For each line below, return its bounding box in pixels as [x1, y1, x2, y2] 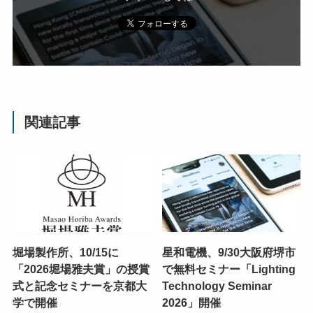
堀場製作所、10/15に [12, 245, 119, 259]
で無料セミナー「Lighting [162, 262, 296, 275]
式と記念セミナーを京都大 [12, 279, 147, 292]
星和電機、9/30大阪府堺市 [162, 245, 296, 259]
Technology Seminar [162, 279, 272, 292]
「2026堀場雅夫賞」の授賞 [12, 262, 150, 275]
